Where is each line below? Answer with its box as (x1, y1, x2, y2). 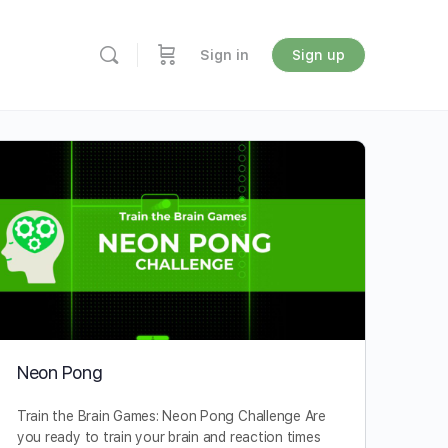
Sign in (200, 47, 249, 63)
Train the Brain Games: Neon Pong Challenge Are (16, 407, 326, 424)
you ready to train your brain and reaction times (16, 428, 321, 445)
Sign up (292, 47, 345, 63)
